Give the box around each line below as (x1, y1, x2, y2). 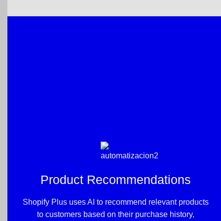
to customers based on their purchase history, (37, 210, 194, 219)
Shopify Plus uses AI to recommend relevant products (22, 197, 209, 206)
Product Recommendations (40, 173, 191, 187)
